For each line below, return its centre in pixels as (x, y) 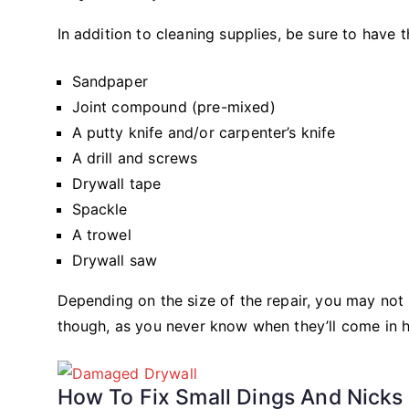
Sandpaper (110, 81)
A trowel (101, 234)
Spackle (100, 209)
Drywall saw (115, 260)
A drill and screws (135, 157)
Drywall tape (116, 183)
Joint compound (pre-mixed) (173, 106)
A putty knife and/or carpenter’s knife (204, 132)
